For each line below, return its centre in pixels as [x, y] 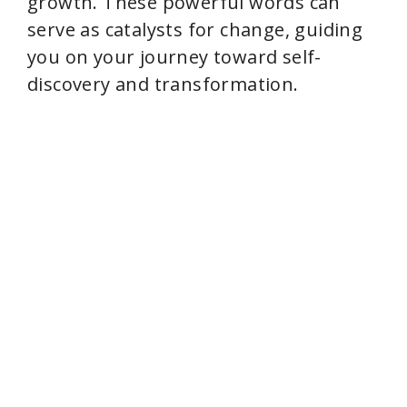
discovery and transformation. [163, 84]
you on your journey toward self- [174, 57]
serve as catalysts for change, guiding [195, 30]
